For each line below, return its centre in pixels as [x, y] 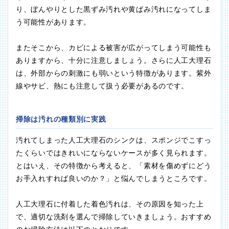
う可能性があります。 [53, 22]
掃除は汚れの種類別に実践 [61, 119]
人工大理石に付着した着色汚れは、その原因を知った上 [110, 204]
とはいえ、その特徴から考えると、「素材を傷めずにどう [114, 166]
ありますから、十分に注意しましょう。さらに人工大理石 [114, 61]
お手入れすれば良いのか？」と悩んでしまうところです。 [114, 179]
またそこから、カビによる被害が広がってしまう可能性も [114, 48]
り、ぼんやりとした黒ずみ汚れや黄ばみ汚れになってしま [114, 9]
